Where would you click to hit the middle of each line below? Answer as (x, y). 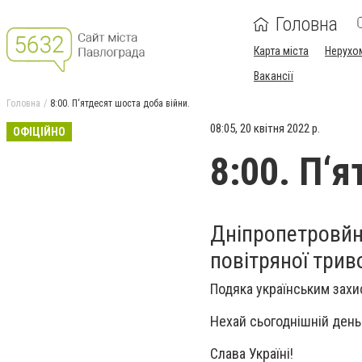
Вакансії (274, 76)
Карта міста (281, 51)
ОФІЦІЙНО (39, 132)
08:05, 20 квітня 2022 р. (265, 128)
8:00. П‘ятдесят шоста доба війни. (120, 103)
